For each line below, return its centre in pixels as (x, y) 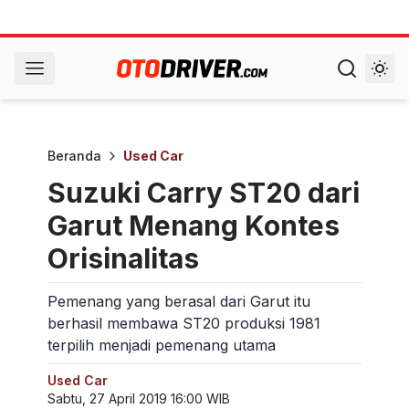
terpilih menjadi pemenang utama (162, 345)
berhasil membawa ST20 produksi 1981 (184, 323)
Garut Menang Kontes (194, 225)
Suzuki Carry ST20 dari (204, 193)
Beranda (74, 156)
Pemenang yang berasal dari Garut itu (179, 301)
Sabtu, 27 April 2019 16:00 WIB (139, 399)
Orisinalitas (123, 258)
